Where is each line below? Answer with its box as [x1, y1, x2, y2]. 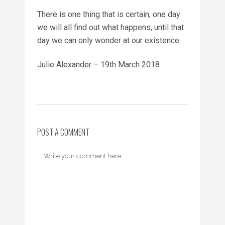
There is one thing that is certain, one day [37, 9, 180, 19]
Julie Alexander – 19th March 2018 [37, 59, 160, 69]
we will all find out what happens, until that [37, 22, 184, 32]
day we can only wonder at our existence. [37, 35, 181, 45]
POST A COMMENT [37, 126, 89, 138]
